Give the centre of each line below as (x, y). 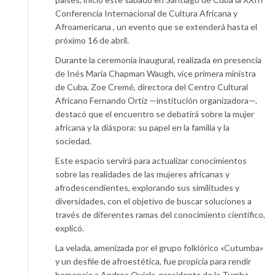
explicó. (70, 228)
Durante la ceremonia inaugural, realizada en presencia (158, 60)
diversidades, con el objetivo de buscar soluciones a (153, 201)
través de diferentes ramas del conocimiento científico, (160, 215)
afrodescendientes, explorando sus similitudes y (147, 188)
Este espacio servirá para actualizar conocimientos (151, 161)
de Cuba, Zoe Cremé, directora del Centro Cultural (152, 87)
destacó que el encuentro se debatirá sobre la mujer (155, 114)
